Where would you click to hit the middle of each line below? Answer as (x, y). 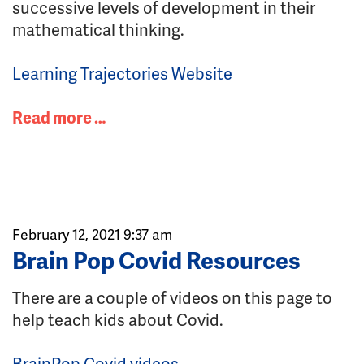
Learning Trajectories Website (122, 73)
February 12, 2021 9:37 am (92, 234)
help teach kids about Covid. (118, 319)
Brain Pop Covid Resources (156, 260)
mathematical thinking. (98, 29)
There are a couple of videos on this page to (172, 297)
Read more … (59, 117)
